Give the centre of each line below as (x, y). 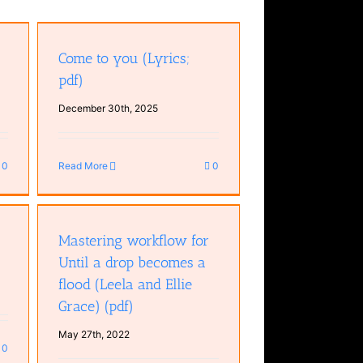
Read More (83, 166)
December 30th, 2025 (109, 108)
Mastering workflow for (134, 241)
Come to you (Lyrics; (124, 58)
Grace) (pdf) (96, 306)
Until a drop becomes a (132, 263)
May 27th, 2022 (94, 334)
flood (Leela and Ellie (126, 284)
